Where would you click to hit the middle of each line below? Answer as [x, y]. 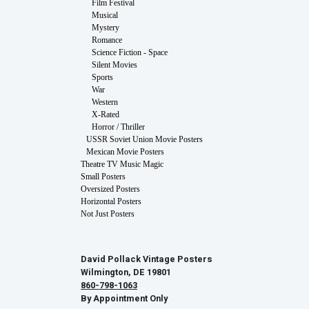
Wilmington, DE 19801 [126, 272]
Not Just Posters [108, 213]
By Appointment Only [124, 298]
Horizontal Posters [111, 201]
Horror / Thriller [118, 127]
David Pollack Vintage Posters [147, 259]
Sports [102, 77]
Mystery [106, 27]
